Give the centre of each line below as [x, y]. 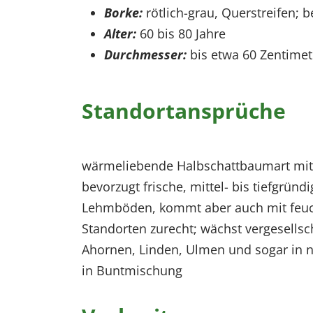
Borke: [125, 13]
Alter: [122, 34]
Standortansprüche [184, 111]
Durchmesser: [145, 55]
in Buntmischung [132, 271]
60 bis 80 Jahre [183, 34]
